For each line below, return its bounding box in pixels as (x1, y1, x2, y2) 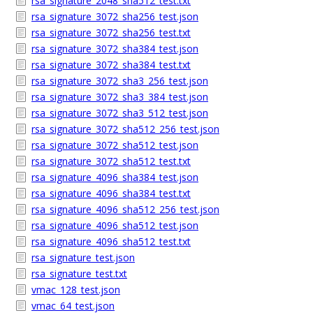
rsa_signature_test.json (31, 251, 135, 264)
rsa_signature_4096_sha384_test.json (31, 170, 198, 184)
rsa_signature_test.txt (31, 267, 127, 280)
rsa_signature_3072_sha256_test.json (31, 10, 198, 23)
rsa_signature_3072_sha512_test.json (31, 138, 198, 152)
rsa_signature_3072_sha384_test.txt (31, 58, 191, 71)
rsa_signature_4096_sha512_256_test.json (31, 203, 219, 216)
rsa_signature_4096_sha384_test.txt (31, 187, 191, 200)
